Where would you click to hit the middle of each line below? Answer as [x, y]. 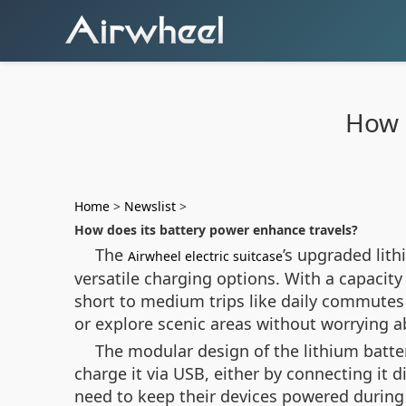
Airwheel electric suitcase [205, 256]
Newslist [150, 206]
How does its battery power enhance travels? [216, 230]
